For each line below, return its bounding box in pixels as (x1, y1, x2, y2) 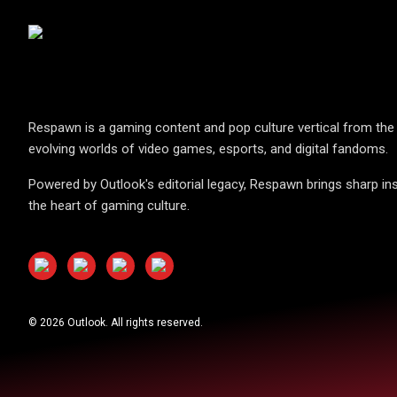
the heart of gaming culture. (28, 198, 190, 214)
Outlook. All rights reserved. (65, 316, 203, 329)
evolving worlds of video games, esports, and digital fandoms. (28, 141, 388, 157)
